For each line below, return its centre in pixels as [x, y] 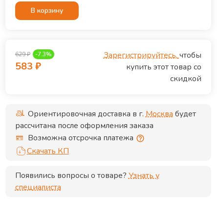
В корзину [47, 11]
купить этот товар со [164, 67]
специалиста [38, 187]
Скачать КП [48, 151]
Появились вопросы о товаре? [71, 175]
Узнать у [144, 175]
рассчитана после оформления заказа [84, 126]
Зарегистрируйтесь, [140, 55]
